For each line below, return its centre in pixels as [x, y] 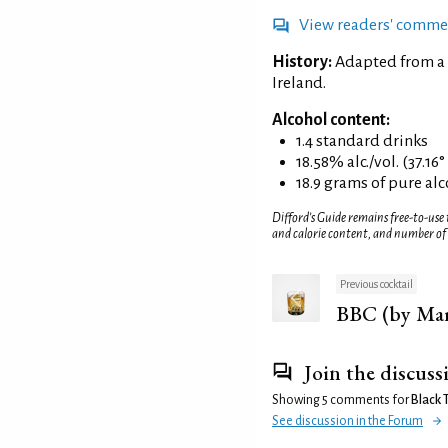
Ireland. [299, 83]
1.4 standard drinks [362, 141]
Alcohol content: [331, 120]
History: [302, 62]
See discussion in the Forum [347, 420]
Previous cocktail [376, 283]
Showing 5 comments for [341, 399]
